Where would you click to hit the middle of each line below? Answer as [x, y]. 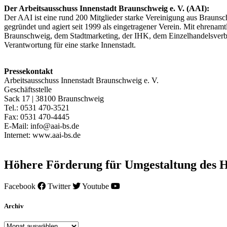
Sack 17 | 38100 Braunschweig [54, 99]
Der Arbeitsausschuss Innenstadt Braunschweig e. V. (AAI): [107, 8]
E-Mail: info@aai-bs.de [42, 126]
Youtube [96, 186]
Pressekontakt [28, 71]
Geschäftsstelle [28, 89]
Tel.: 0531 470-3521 [37, 108]
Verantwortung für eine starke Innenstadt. [70, 45]
